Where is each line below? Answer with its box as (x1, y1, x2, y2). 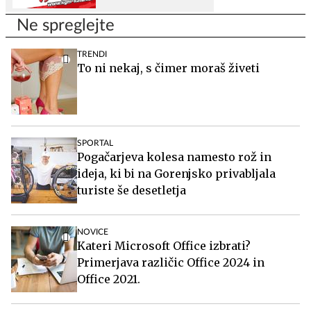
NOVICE (77, 227, 108, 236)
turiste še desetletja (77, 183, 186, 197)
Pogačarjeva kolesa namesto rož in (77, 149, 271, 164)
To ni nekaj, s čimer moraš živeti (77, 60, 260, 75)
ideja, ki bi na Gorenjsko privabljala (77, 166, 276, 180)
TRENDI (77, 49, 107, 58)
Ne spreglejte (17, 17, 115, 34)
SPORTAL (77, 138, 113, 147)
